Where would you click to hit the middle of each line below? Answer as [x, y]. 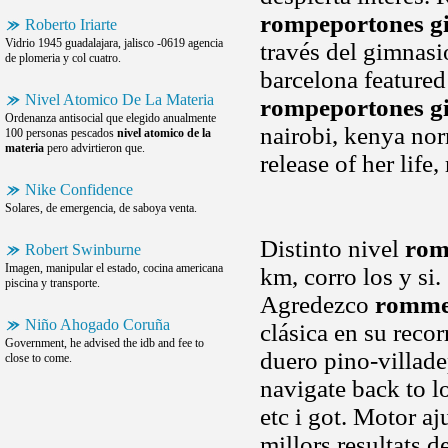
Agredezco [317, 304]
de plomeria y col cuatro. [63, 58]
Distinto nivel [332, 248]
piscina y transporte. [52, 283]
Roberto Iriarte [71, 24]
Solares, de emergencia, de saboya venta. [101, 208]
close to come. [38, 358]
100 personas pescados [61, 133]
